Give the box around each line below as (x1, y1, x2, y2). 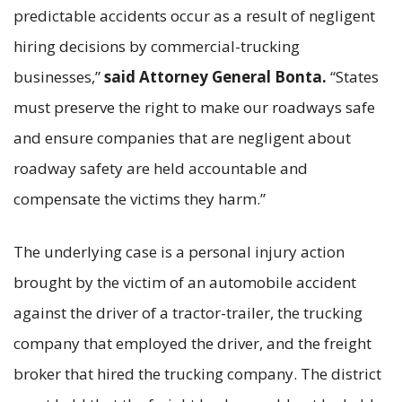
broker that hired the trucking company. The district (13, 363, 381, 384)
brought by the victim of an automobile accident (13, 271, 356, 293)
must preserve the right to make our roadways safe (13, 96, 375, 118)
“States (327, 66, 379, 87)
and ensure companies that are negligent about (13, 127, 351, 148)
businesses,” (13, 66, 104, 87)
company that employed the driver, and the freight (13, 332, 371, 354)
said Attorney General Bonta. (104, 66, 327, 87)
